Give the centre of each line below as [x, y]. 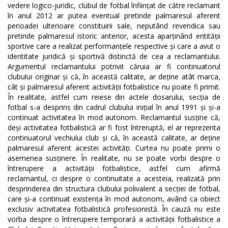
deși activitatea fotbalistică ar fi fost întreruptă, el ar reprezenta [114, 128]
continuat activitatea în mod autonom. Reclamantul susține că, [114, 118]
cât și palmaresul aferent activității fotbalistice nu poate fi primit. [114, 87]
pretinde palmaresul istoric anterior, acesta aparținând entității [114, 36]
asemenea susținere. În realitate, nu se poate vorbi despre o [114, 158]
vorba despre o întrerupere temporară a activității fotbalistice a [114, 219]
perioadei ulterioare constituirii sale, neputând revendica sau [114, 26]
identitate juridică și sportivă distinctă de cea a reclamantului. [114, 56]
